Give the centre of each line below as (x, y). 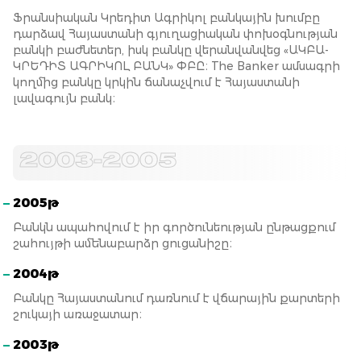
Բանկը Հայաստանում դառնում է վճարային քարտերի (176, 298)
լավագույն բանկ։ (64, 98)
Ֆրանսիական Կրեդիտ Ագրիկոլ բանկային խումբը (166, 18)
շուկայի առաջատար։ (77, 314)
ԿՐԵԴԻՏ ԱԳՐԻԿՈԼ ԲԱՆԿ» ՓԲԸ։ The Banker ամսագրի (176, 66)
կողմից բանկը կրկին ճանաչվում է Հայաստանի (156, 82)
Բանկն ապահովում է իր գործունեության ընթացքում (174, 227)
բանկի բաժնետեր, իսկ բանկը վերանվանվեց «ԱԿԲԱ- (171, 50)
